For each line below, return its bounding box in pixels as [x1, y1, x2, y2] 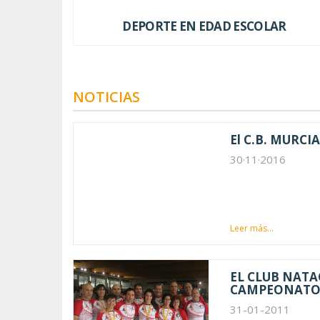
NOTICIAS [73, 86, 140, 106]
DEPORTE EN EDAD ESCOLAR [122, 17, 286, 34]
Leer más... [229, 221, 274, 234]
